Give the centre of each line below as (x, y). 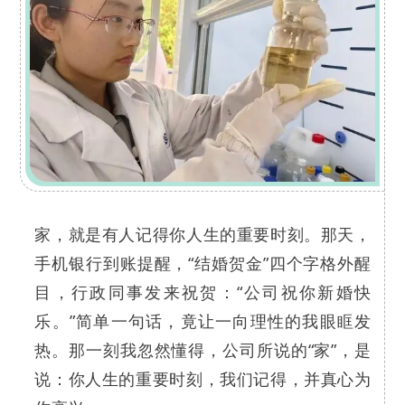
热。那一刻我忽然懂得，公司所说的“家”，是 (203, 349)
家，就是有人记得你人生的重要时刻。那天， (203, 234)
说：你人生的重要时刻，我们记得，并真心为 (203, 378)
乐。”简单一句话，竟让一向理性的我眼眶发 (203, 320)
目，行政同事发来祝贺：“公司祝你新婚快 (203, 292)
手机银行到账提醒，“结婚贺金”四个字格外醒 (203, 263)
